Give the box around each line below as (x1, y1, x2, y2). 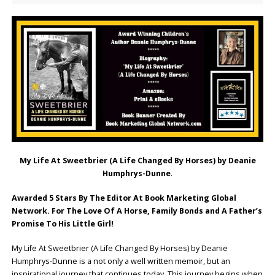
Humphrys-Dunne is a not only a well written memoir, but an (11, 255, 230, 266)
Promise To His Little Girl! (11, 218, 114, 229)
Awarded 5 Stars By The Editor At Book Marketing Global (11, 192, 236, 203)
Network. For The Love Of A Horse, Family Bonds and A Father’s (11, 205, 262, 216)
